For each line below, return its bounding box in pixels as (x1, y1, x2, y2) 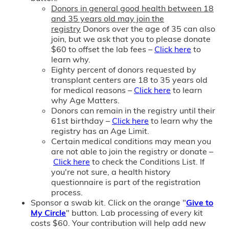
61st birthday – (51, 115, 112, 126)
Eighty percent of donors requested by (51, 64, 196, 75)
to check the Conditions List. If (90, 156, 204, 167)
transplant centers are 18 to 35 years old (51, 74, 208, 85)
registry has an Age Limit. (51, 125, 149, 136)
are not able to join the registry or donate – (51, 146, 213, 156)
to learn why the (149, 115, 213, 126)
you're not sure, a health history (51, 166, 171, 177)
